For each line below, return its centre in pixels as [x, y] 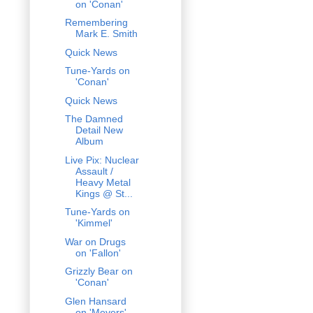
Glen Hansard [95, 301]
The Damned [94, 119]
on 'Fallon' [98, 253]
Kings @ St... [104, 193]
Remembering [96, 23]
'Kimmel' [94, 223]
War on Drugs [95, 241]
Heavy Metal [103, 182]
